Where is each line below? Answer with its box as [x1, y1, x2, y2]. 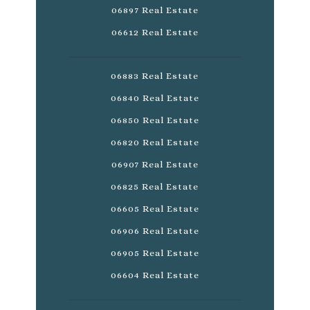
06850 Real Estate [110, 115, 199, 126]
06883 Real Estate [111, 71, 199, 82]
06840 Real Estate [110, 93, 199, 104]
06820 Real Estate [110, 137, 199, 148]
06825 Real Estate [111, 181, 199, 192]
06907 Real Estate [111, 159, 199, 170]
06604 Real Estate [110, 270, 199, 281]
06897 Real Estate [111, 5, 199, 16]
